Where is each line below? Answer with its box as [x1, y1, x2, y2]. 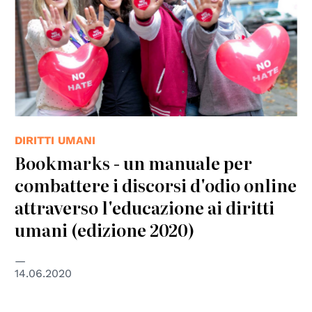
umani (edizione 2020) [15, 217, 195, 242]
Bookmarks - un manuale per [15, 150, 253, 175]
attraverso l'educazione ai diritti [15, 195, 275, 220]
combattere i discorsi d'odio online [15, 173, 297, 198]
